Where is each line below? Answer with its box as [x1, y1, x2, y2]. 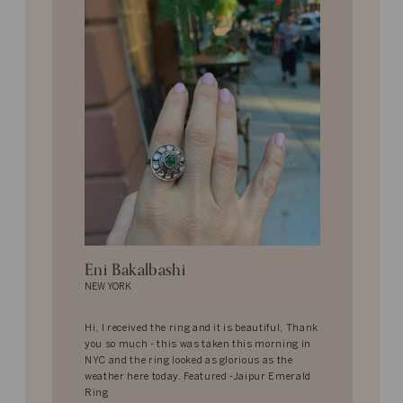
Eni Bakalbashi [85, 255, 186, 283]
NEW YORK [85, 282, 131, 291]
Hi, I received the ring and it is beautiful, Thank [85, 323, 319, 333]
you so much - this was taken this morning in [85, 339, 312, 349]
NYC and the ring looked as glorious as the [85, 355, 293, 365]
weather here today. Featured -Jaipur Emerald [85, 372, 312, 381]
